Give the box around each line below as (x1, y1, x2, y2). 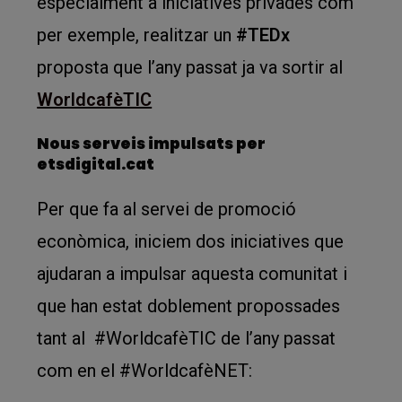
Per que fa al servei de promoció (37, 198, 297, 220)
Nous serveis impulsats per (37, 133, 267, 154)
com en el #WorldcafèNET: (37, 360, 253, 381)
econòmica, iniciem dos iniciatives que (37, 231, 345, 252)
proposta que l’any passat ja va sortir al (37, 57, 344, 78)
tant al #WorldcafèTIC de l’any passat (37, 328, 336, 349)
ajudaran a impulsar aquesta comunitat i (37, 263, 348, 284)
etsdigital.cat (37, 153, 155, 175)
